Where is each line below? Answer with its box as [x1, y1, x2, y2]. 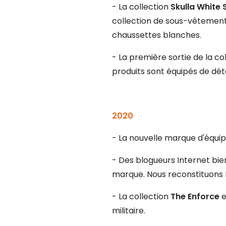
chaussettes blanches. [112, 29, 201, 41]
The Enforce [171, 191, 219, 203]
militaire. [112, 205, 145, 217]
